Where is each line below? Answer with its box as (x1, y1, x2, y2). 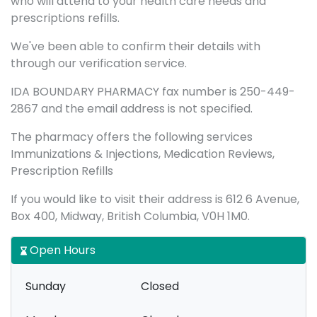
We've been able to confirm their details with (11, 38, 260, 54)
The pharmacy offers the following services (11, 129, 253, 145)
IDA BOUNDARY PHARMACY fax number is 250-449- (11, 83, 295, 100)
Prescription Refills (11, 163, 113, 179)
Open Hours (27, 242, 96, 258)
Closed (141, 278, 179, 294)
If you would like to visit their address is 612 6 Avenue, (11, 191, 299, 207)
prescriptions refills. (11, 10, 120, 26)
